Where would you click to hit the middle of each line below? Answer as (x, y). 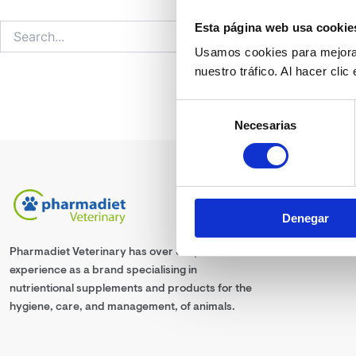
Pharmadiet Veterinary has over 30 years (116, 251)
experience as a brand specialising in (103, 269)
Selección (201, 108)
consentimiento (216, 146)
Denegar (306, 219)
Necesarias (265, 126)
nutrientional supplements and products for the (131, 288)
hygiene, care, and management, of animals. (122, 306)
